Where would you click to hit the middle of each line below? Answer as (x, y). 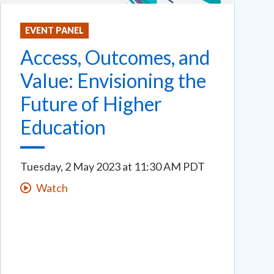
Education (63, 127)
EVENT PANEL (54, 31)
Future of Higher (91, 104)
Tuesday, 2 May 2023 (70, 167)
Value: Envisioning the (113, 81)
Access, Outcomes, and (115, 57)
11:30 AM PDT (169, 167)
